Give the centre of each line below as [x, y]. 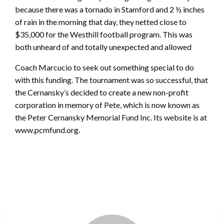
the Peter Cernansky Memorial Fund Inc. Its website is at [111, 117]
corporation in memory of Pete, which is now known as [107, 104]
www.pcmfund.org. [47, 129]
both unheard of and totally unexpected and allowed [103, 46]
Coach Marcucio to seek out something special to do [104, 67]
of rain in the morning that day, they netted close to [101, 21]
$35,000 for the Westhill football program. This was [104, 34]
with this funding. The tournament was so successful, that [111, 79]
